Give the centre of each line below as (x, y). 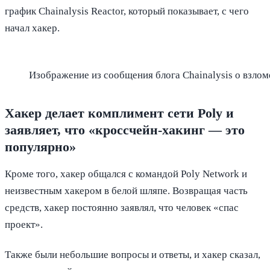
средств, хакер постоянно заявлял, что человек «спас (122, 207)
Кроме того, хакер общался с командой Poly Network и (126, 174)
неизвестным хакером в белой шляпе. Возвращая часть (126, 190)
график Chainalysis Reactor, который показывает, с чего (127, 11)
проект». (24, 224)
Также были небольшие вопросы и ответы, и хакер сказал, (133, 255)
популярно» (40, 147)
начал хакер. (32, 28)
